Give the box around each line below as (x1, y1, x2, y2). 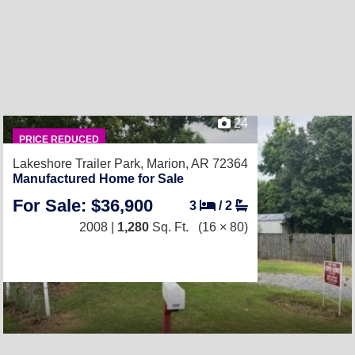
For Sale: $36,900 (13, 195, 153, 216)
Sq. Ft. (149, 219, 189, 234)
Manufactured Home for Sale (13, 171, 184, 185)
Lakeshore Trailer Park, (13, 156, 147, 170)
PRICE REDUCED (18, 133, 99, 145)
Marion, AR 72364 (147, 156, 248, 170)
